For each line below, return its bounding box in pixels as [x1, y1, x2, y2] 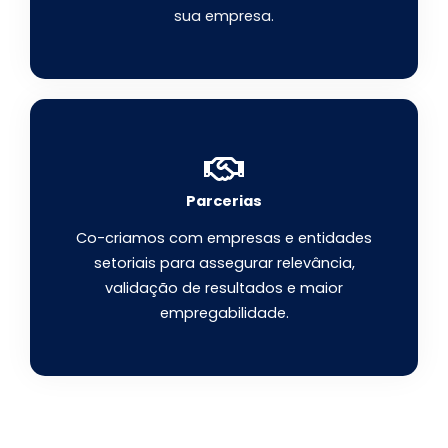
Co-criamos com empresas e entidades [76, 227, 372, 248]
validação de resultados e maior [105, 277, 343, 298]
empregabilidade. [159, 302, 289, 323]
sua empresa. [174, 5, 274, 26]
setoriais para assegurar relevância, [93, 252, 355, 273]
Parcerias [186, 190, 262, 211]
